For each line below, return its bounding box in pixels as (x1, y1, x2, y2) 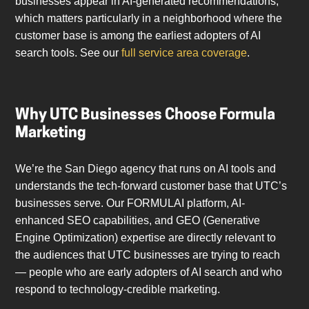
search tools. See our (15, 47, 122, 59)
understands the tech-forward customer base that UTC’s (15, 180, 288, 192)
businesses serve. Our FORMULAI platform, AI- (15, 197, 246, 210)
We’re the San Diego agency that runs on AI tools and (15, 163, 277, 175)
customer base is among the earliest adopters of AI (15, 30, 261, 42)
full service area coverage (121, 47, 248, 59)
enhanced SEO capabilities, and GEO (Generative (15, 215, 261, 227)
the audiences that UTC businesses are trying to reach (15, 249, 281, 261)
